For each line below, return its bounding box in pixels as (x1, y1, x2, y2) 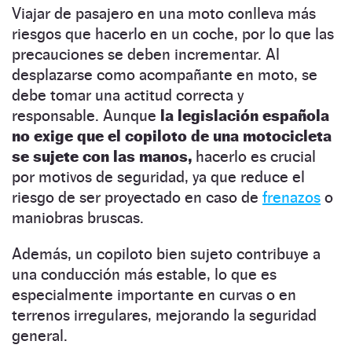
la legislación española (160, 106, 329, 126)
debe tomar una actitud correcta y (12, 86, 244, 105)
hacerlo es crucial (192, 147, 316, 167)
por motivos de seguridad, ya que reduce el (12, 167, 305, 187)
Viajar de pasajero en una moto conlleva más (12, 4, 316, 24)
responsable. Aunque (12, 106, 160, 126)
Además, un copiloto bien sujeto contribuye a (12, 244, 321, 264)
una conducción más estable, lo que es (12, 265, 277, 284)
